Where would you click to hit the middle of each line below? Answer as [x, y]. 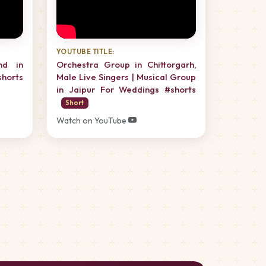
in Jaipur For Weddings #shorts [126, 89]
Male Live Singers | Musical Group [126, 77]
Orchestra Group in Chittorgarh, [126, 64]
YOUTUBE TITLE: [85, 51]
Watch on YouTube [92, 120]
